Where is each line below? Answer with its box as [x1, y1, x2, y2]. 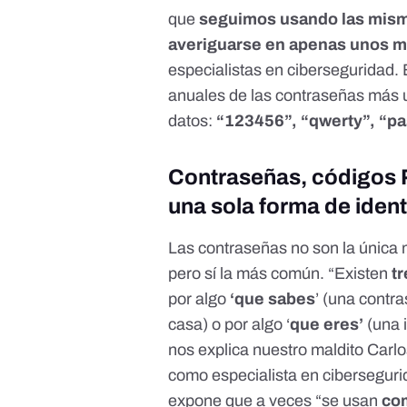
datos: [168, 111, 217, 130]
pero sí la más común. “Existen [168, 263, 392, 283]
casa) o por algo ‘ [168, 314, 291, 333]
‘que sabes [230, 289, 316, 308]
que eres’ [290, 314, 364, 333]
